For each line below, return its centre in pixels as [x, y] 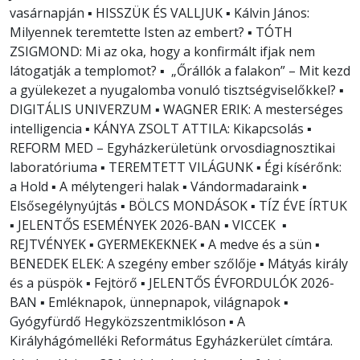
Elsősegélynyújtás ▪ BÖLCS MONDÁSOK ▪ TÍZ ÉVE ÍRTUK [178, 206]
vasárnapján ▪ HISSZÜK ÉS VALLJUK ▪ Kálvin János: [160, 13]
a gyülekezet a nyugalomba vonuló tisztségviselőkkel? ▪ [177, 90]
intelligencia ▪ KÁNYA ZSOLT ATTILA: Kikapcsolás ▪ [161, 129]
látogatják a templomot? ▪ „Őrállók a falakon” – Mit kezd [180, 71]
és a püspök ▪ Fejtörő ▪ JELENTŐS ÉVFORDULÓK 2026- [172, 283]
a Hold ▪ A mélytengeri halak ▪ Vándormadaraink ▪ [158, 187]
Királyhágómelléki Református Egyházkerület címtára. [173, 341]
